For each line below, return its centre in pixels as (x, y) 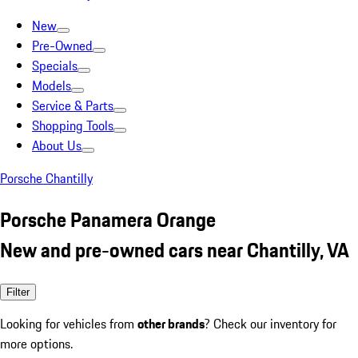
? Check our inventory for (270, 323)
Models (52, 86)
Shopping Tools (73, 125)
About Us (57, 145)
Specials (55, 66)
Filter (18, 292)
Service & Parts (73, 105)
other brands (171, 323)
